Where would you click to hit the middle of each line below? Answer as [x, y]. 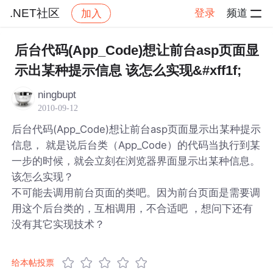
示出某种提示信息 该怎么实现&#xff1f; [128, 70]
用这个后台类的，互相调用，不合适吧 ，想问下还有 [133, 208]
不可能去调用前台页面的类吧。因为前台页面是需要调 [136, 192]
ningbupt [57, 94]
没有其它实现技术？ [58, 224]
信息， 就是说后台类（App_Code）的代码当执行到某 [136, 145]
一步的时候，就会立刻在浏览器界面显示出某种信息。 [136, 161]
